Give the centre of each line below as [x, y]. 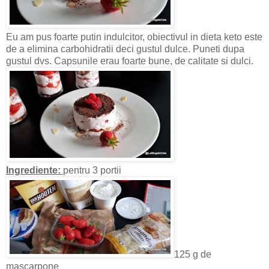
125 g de [193, 255]
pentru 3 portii [92, 171]
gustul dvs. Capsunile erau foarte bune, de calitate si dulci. [130, 61]
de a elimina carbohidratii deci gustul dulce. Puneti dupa [125, 49]
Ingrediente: [35, 171]
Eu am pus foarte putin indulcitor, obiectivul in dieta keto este [134, 37]
